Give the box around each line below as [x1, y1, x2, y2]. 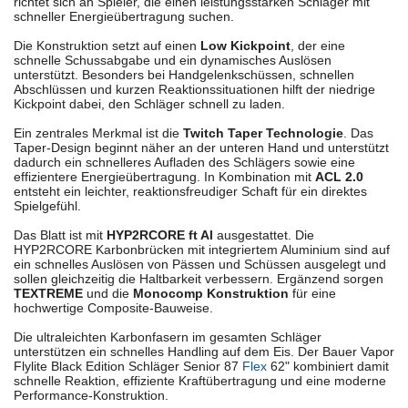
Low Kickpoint [200, 38, 291, 54]
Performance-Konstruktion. [14, 388, 168, 403]
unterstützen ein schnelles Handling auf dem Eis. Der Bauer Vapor [14, 344, 394, 360]
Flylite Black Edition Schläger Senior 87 [14, 359, 242, 374]
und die [83, 286, 133, 301]
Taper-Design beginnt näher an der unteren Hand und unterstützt [14, 140, 389, 156]
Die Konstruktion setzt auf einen [14, 38, 200, 54]
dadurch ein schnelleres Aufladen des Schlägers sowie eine [14, 155, 355, 170]
